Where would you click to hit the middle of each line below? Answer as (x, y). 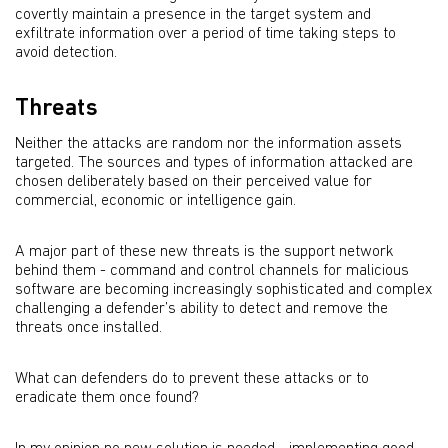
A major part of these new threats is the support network (204, 252)
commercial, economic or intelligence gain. (155, 201)
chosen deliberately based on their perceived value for (193, 182)
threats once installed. (88, 328)
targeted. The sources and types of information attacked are (214, 163)
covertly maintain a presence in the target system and (193, 15)
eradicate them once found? (107, 398)
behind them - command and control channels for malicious (212, 271)
